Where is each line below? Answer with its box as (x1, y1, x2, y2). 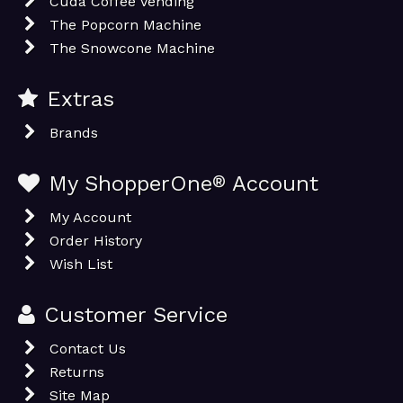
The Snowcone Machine (49, 40, 215, 57)
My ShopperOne (49, 171, 212, 196)
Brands (49, 124, 98, 141)
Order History (49, 232, 142, 249)
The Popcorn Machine (49, 16, 201, 33)
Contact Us (49, 340, 126, 357)
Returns (49, 363, 104, 381)
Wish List (49, 255, 112, 273)
